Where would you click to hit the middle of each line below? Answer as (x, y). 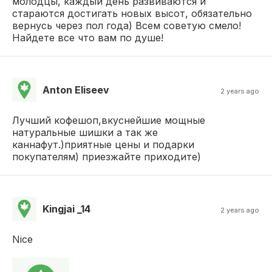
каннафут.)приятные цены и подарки (103, 144)
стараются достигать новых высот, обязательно (132, 13)
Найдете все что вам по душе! (88, 37)
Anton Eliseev (76, 90)
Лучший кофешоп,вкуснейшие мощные (109, 120)
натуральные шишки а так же (85, 132)
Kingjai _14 (66, 209)
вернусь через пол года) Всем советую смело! (127, 25)
